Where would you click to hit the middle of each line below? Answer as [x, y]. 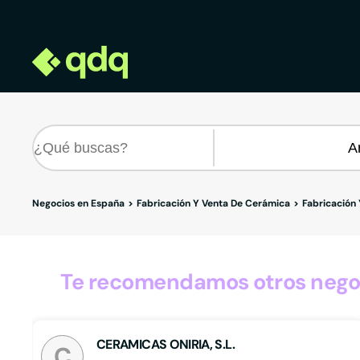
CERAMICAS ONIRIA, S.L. [166, 344]
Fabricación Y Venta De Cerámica [213, 203]
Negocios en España [78, 203]
